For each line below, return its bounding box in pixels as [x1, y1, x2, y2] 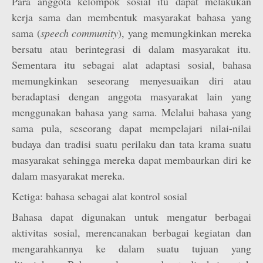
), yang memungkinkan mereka [118, 26, 252, 40]
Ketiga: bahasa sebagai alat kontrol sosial [12, 189, 187, 203]
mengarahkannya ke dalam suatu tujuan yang [12, 241, 251, 255]
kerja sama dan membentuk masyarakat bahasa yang [12, 10, 251, 24]
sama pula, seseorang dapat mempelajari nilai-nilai [12, 121, 251, 135]
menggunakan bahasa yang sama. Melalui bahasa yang [12, 105, 251, 119]
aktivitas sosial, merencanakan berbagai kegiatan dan [12, 225, 251, 240]
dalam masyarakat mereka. [12, 168, 125, 183]
